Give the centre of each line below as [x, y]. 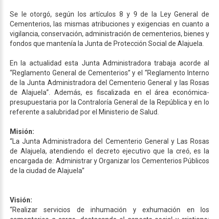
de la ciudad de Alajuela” [47, 170]
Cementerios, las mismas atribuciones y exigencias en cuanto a [109, 24]
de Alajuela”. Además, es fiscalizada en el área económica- [109, 92]
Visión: [22, 200]
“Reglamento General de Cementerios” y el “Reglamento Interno [109, 73]
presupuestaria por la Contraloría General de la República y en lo [109, 102]
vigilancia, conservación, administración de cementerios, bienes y [109, 33]
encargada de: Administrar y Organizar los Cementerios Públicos [109, 161]
